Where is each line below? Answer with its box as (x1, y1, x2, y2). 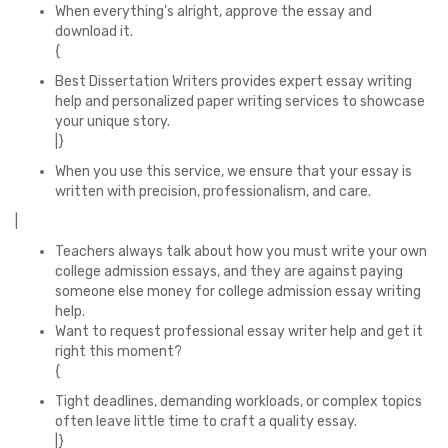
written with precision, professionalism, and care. (55, 183, 371, 200)
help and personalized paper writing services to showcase (55, 93, 425, 110)
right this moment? (55, 343, 182, 360)
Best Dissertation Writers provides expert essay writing (55, 73, 412, 90)
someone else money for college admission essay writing (55, 283, 421, 300)
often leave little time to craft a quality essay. (55, 413, 357, 430)
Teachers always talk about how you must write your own (55, 243, 427, 260)
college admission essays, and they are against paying (55, 263, 403, 280)
